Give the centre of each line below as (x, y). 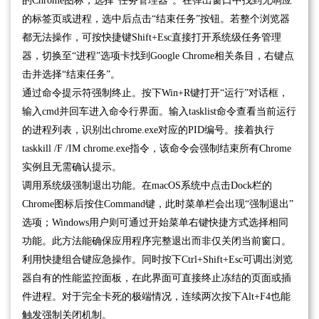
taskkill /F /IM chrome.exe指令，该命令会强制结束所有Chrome (157, 148)
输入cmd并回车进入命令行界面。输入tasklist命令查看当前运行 (159, 111)
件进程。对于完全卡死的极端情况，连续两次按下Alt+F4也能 (156, 296)
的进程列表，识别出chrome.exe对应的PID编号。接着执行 (148, 130)
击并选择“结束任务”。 (71, 74)
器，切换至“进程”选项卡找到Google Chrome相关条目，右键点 (158, 56)
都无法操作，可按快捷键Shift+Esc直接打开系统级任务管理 (152, 37)
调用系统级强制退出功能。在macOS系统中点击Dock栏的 (147, 185)
